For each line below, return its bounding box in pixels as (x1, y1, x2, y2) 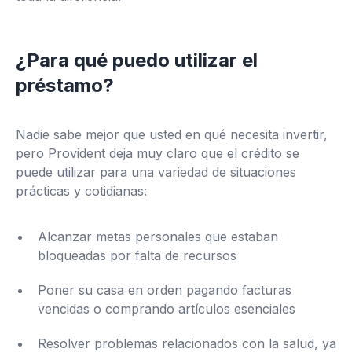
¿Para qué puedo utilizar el (16, 49, 258, 71)
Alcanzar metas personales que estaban (38, 229, 278, 244)
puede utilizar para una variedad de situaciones (16, 164, 296, 180)
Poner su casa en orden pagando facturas (38, 282, 291, 298)
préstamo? (16, 74, 114, 97)
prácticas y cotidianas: (16, 183, 147, 199)
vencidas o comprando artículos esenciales (38, 301, 295, 317)
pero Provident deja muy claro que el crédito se (16, 145, 299, 161)
